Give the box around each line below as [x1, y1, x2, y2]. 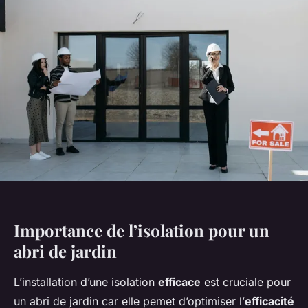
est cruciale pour [201, 275, 291, 289]
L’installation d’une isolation [14, 275, 158, 289]
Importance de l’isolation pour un [14, 219, 269, 242]
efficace [158, 275, 201, 289]
